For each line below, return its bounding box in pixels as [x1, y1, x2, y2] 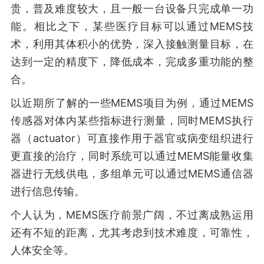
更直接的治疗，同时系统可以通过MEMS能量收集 [11, 150, 253, 162]
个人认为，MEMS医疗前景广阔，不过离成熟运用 [11, 209, 253, 221]
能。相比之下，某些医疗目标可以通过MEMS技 [11, 20, 253, 32]
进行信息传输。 [11, 185, 85, 197]
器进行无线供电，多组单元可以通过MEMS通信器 [11, 167, 253, 180]
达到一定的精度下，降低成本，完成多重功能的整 [11, 55, 253, 68]
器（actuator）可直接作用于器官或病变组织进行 [11, 132, 253, 144]
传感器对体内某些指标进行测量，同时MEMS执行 [11, 114, 253, 127]
